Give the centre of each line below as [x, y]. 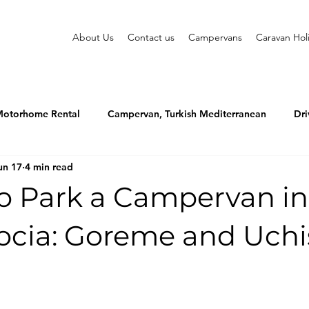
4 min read [49, 167]
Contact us [151, 37]
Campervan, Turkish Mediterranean [187, 113]
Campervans [215, 37]
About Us [93, 37]
